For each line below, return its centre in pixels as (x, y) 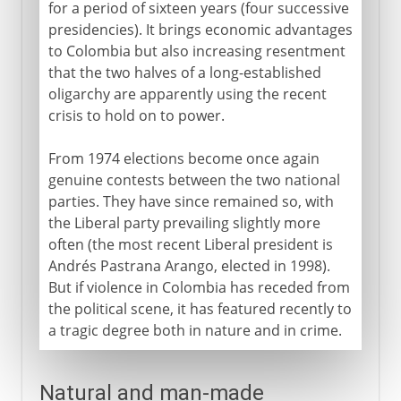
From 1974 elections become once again (183, 158)
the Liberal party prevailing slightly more (184, 222)
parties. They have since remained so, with (191, 201)
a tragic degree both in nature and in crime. (195, 330)
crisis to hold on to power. (136, 115)
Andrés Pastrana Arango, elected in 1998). (189, 265)
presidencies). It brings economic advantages (200, 29)
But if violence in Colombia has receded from (199, 287)
